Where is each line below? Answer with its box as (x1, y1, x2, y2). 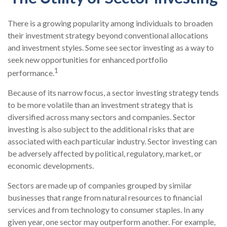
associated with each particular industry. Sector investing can (8, 136, 217, 146)
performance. (8, 68, 54, 78)
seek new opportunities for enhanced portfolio (8, 55, 168, 64)
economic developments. (8, 161, 94, 171)
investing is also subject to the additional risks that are (8, 124, 194, 134)
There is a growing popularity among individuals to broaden (8, 18, 213, 28)
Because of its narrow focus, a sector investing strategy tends (8, 88, 219, 98)
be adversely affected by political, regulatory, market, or (8, 148, 202, 159)
